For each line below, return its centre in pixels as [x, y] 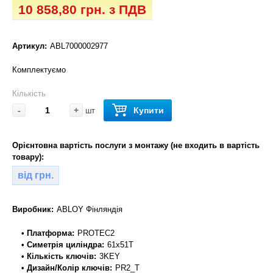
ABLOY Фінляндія [90, 209]
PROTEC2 [96, 233]
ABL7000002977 [79, 46]
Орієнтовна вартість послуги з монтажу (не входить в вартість [136, 145]
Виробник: [33, 209]
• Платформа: [48, 233]
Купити [149, 110]
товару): [28, 157]
